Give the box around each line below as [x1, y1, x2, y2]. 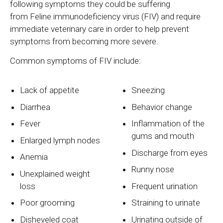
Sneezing [131, 85, 165, 96]
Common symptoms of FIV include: [10, 56, 141, 66]
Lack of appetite [20, 85, 80, 96]
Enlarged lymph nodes [20, 135, 101, 145]
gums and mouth [131, 131, 197, 141]
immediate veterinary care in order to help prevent [10, 24, 189, 34]
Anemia [20, 152, 48, 162]
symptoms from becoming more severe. [10, 36, 158, 47]
